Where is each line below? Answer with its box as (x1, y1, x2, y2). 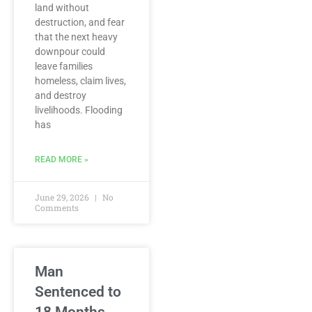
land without (35, 2, 89, 13)
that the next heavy (35, 31, 118, 42)
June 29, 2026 (35, 192, 91, 203)
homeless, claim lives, (35, 75, 126, 86)
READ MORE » (35, 155, 88, 164)
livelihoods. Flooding (35, 104, 123, 116)
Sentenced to (35, 283, 121, 300)
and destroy (35, 90, 86, 101)
